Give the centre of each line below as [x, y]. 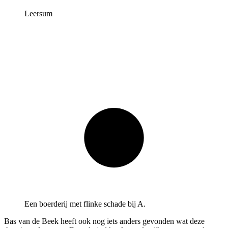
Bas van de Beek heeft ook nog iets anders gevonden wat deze [104, 221]
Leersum [38, 13]
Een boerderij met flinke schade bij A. [85, 204]
